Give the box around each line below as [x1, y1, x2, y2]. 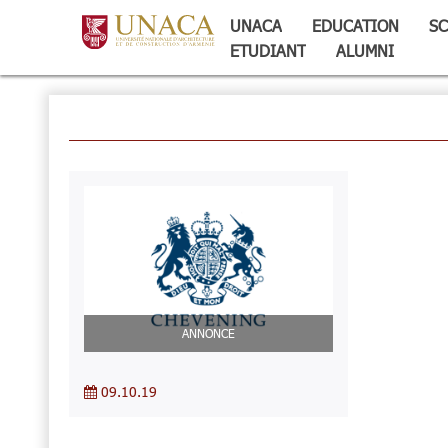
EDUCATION [311, 16, 399, 35]
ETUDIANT [229, 41, 306, 60]
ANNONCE [181, 326, 235, 341]
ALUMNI [335, 41, 394, 60]
